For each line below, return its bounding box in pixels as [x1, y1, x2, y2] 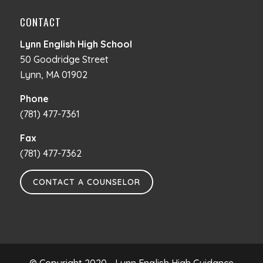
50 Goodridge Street [19, 53, 109, 65]
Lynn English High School [19, 38, 132, 50]
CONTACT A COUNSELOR [32, 177, 140, 187]
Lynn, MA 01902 [19, 69, 87, 80]
